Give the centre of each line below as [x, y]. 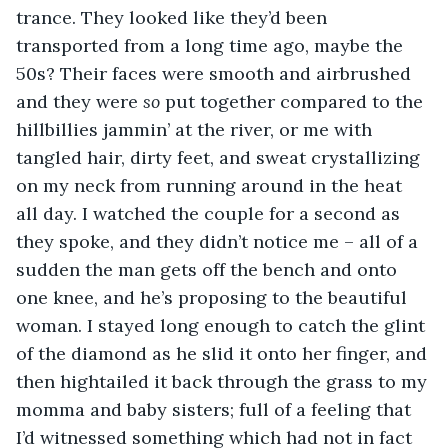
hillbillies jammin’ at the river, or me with [196, 129]
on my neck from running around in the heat [211, 185]
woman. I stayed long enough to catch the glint [223, 325]
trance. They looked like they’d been [174, 17]
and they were [79, 101]
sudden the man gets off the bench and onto [209, 269]
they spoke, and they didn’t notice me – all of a [219, 241]
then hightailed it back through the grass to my [224, 381]
